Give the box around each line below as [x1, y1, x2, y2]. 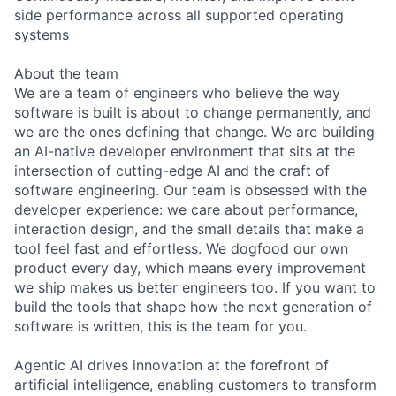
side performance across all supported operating [14, 6, 344, 25]
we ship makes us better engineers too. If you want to [14, 278, 376, 297]
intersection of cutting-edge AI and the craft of [14, 162, 330, 180]
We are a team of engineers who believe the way [14, 84, 340, 103]
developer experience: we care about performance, [14, 201, 358, 219]
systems [14, 26, 69, 44]
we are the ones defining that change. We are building [14, 123, 375, 141]
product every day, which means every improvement [14, 259, 366, 278]
